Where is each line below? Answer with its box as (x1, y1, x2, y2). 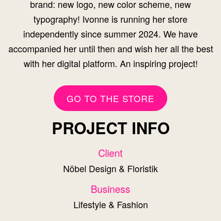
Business (91, 181, 130, 196)
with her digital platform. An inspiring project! (23, 56, 198, 70)
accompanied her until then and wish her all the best (8, 41, 213, 55)
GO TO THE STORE (67, 91, 154, 105)
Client (98, 145, 123, 160)
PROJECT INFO (51, 116, 170, 139)
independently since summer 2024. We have (23, 27, 198, 40)
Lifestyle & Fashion (73, 197, 148, 211)
